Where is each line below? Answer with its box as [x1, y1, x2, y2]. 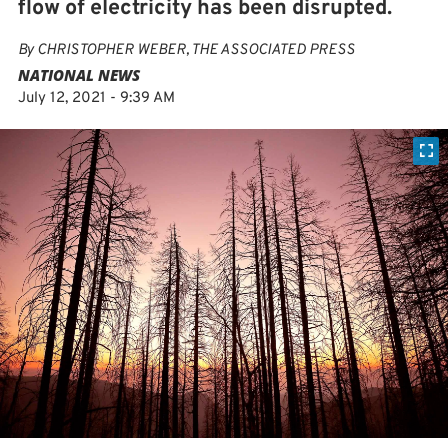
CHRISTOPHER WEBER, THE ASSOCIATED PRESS [37, 41, 355, 60]
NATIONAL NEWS [18, 65, 140, 85]
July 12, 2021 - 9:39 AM [18, 89, 175, 108]
